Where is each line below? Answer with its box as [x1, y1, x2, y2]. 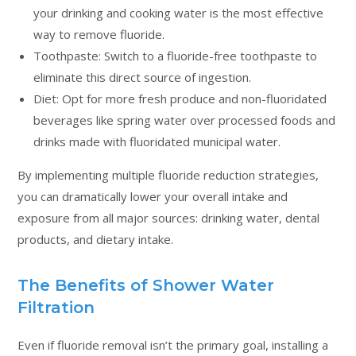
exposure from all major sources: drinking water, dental [17, 209, 320, 226]
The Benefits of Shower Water [17, 275, 275, 295]
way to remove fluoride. [33, 25, 165, 42]
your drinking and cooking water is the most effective [33, 4, 324, 21]
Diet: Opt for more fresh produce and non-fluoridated [33, 90, 327, 106]
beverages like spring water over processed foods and [33, 111, 336, 128]
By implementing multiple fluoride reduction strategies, [17, 166, 319, 183]
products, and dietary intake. [17, 230, 174, 247]
